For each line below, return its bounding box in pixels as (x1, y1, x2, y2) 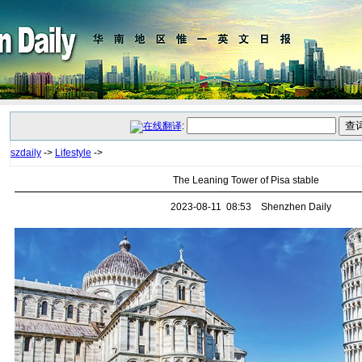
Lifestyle (55, 147, 91, 158)
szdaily (11, 147, 41, 158)
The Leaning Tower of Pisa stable (172, 175, 319, 186)
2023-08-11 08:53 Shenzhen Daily (160, 201, 331, 213)
